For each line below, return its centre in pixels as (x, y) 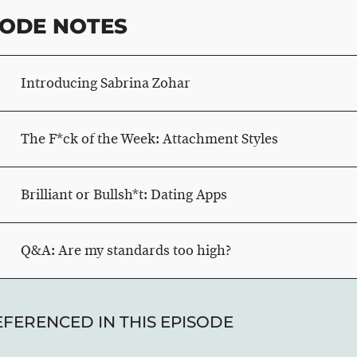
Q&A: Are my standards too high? (126, 250)
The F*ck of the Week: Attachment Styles (149, 138)
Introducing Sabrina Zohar (106, 82)
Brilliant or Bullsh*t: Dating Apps (124, 194)
